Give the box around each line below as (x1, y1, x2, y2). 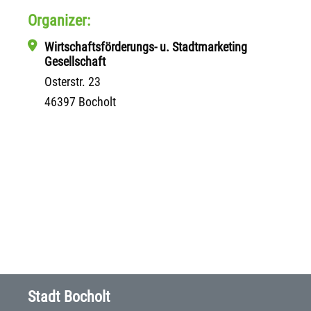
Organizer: (28, 11, 90, 29)
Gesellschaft (44, 53, 106, 69)
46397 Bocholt (44, 94, 116, 109)
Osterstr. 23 (44, 74, 101, 89)
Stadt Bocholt (28, 287, 110, 305)
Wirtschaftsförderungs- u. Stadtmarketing (44, 39, 247, 54)
